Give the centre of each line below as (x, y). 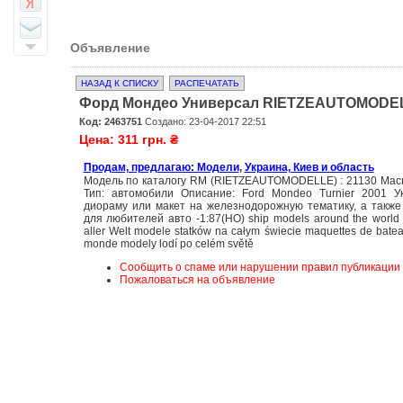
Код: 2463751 (110, 121)
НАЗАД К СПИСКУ (119, 83)
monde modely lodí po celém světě (168, 244)
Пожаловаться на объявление (197, 280)
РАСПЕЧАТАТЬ (206, 83)
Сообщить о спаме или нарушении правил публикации (260, 267)
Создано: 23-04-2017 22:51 (204, 121)
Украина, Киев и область (309, 167)
